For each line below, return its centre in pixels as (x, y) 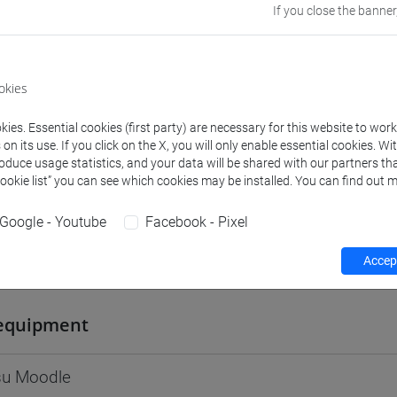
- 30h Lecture (112, 265)
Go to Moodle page (269, 21)
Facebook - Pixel (197, 222)
